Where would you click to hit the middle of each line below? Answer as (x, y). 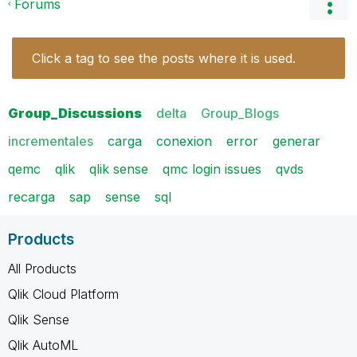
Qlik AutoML (43, 345)
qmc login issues (212, 169)
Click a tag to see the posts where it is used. (164, 58)
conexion (184, 141)
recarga (31, 196)
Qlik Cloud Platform (63, 294)
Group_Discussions (75, 113)
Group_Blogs (240, 113)
